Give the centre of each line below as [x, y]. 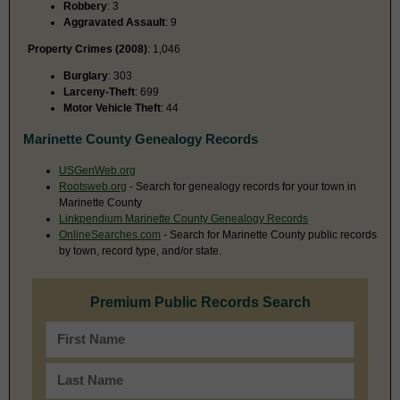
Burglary [86, 75]
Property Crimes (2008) [87, 49]
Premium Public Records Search [200, 302]
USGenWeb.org [97, 170]
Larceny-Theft [99, 92]
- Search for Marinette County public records [269, 234]
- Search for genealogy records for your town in [242, 186]
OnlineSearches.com [110, 234]
